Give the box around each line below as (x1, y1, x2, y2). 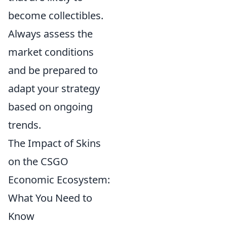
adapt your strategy (8, 82, 100, 95)
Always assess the (8, 27, 93, 41)
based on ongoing (8, 100, 93, 113)
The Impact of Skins (8, 136, 101, 150)
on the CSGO (8, 155, 68, 168)
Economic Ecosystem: (8, 173, 110, 186)
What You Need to (8, 191, 92, 205)
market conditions (8, 45, 94, 59)
